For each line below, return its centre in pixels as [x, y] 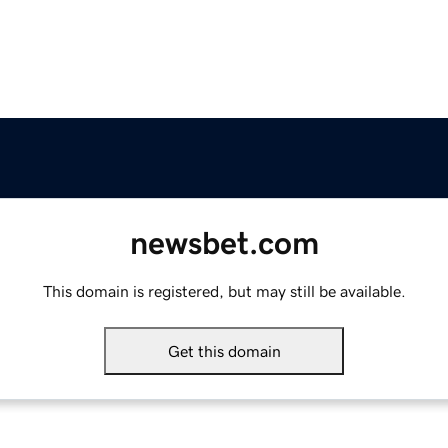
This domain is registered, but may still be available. [224, 291]
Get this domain [224, 351]
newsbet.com [224, 243]
